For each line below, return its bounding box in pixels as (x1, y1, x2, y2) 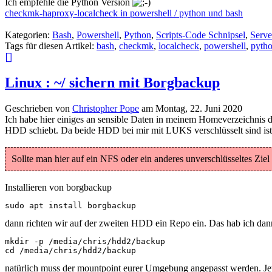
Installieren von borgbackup (5, 182, 112, 193)
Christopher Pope (72, 103, 139, 114)
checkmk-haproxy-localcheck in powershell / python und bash (5, 8, 243, 19)
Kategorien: (5, 30, 52, 41)
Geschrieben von (5, 103, 72, 114)
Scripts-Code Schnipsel (156, 30, 245, 41)
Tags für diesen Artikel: (5, 41, 97, 52)
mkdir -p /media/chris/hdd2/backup (5, 237, 165, 246)
